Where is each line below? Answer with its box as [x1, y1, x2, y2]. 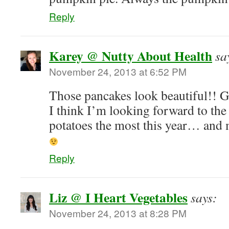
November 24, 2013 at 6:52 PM [49, 64, 187, 78]
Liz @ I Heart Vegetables [49, 188, 188, 207]
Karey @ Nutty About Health [49, 46, 212, 65]
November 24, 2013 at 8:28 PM [49, 206, 187, 220]
